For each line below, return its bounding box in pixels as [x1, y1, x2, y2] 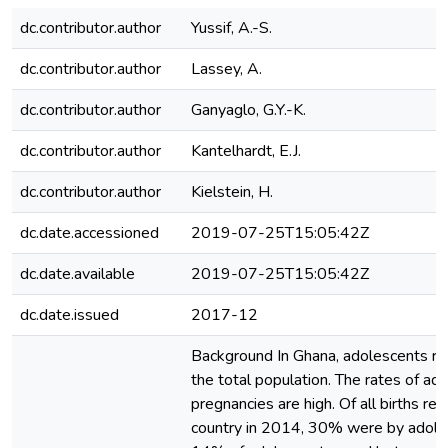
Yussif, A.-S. [191, 17, 272, 39]
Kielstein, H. [191, 181, 273, 203]
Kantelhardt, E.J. [191, 140, 301, 162]
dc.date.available [20, 263, 135, 285]
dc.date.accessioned [20, 222, 159, 244]
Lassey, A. [191, 58, 262, 80]
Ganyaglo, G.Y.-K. [191, 99, 306, 121]
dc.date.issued [20, 304, 119, 326]
